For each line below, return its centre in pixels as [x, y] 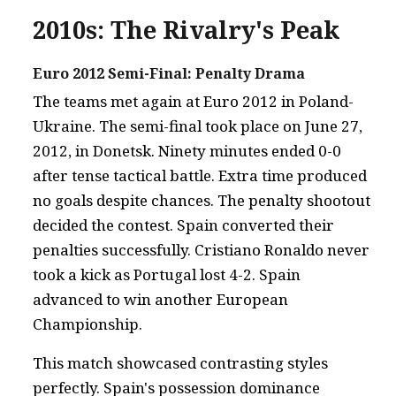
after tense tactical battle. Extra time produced [200, 175]
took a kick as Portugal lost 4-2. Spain [167, 274]
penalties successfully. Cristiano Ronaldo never [201, 249]
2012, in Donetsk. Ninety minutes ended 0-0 [187, 150]
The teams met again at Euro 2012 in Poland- [193, 101]
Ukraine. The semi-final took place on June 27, [198, 126]
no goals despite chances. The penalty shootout [202, 200]
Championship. [88, 324]
